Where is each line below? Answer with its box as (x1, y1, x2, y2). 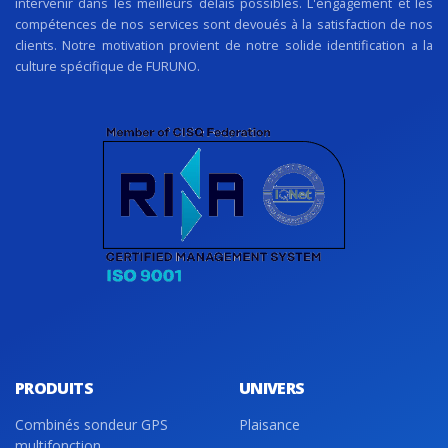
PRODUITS (15, 377, 93, 399)
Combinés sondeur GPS (15, 415, 168, 434)
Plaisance (239, 415, 300, 434)
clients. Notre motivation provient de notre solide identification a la (15, 35, 433, 54)
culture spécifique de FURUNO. (15, 56, 200, 75)
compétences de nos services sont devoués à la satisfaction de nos (15, 14, 433, 33)
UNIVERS (239, 377, 305, 399)
